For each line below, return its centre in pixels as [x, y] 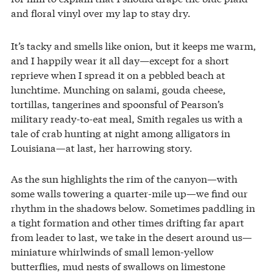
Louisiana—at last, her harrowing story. [102, 148]
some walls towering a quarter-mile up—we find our [129, 193]
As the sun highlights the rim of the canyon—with [124, 178]
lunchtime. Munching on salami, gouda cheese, [118, 89]
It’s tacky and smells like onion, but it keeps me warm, [134, 46]
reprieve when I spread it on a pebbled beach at [118, 75]
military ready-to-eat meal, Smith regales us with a [127, 118]
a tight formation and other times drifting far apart [127, 222]
